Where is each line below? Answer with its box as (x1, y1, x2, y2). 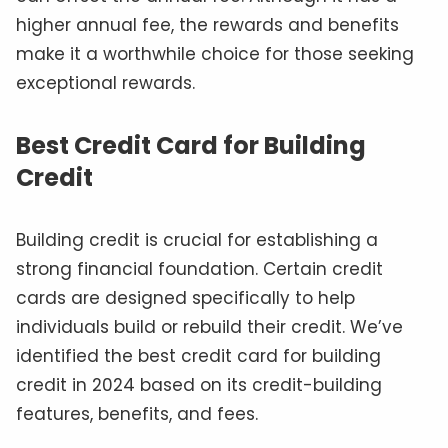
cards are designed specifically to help (16, 285, 355, 310)
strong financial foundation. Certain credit (16, 256, 383, 281)
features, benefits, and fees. (16, 401, 258, 426)
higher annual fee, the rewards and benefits (16, 12, 399, 37)
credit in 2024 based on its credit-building (16, 372, 382, 397)
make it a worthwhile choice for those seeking (16, 41, 414, 66)
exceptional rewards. (16, 70, 195, 95)
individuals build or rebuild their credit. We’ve (16, 314, 403, 339)
